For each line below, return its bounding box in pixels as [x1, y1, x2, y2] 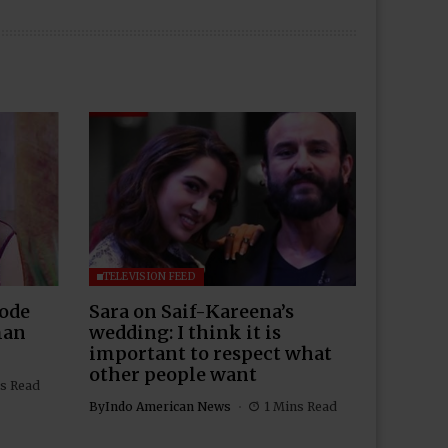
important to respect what [88, 341, 332, 365]
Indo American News [104, 398, 231, 414]
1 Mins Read [264, 398, 337, 414]
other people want [88, 362, 257, 386]
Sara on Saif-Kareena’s [88, 299, 294, 323]
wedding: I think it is [88, 320, 281, 344]
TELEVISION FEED [102, 269, 196, 283]
